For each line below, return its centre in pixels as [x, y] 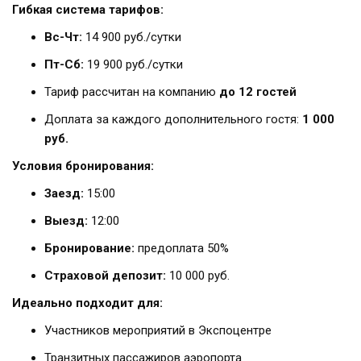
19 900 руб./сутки [133, 65]
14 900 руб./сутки [132, 37]
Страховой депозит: [105, 276]
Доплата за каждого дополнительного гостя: [173, 120]
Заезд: [64, 194]
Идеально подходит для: [87, 303]
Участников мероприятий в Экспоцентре [158, 331]
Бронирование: [89, 249]
